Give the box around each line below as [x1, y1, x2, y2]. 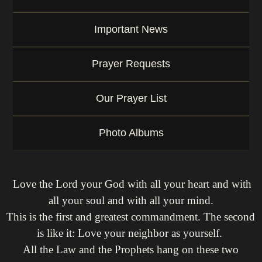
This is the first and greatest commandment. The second [6, 211, 256, 223]
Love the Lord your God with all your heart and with [12, 178, 251, 190]
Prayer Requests [92, 58, 170, 70]
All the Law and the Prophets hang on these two [23, 243, 239, 256]
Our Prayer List [95, 92, 167, 104]
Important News [94, 23, 168, 35]
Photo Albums [98, 127, 164, 139]
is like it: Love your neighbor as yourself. [36, 227, 225, 239]
